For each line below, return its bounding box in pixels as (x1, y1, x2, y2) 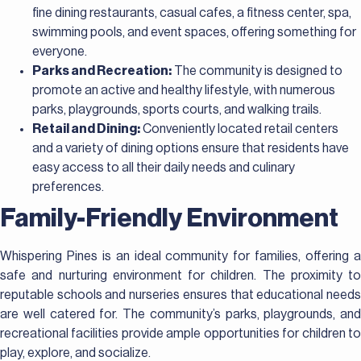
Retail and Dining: (32, 122, 140, 135)
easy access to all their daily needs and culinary (32, 160, 295, 174)
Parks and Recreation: (32, 64, 172, 77)
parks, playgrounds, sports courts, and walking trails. (32, 102, 322, 116)
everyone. (32, 44, 87, 58)
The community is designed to (172, 64, 342, 77)
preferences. (32, 180, 104, 193)
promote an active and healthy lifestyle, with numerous (32, 83, 335, 97)
